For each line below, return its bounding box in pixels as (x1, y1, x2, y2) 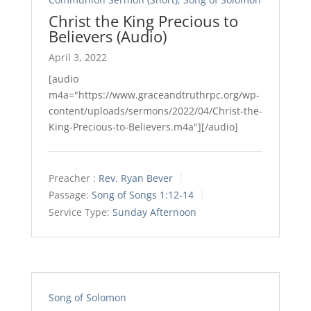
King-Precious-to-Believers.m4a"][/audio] (48, 119, 238, 133)
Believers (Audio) (48, 25, 167, 47)
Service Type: (48, 205, 110, 219)
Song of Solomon (48, 290, 126, 304)
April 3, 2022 (48, 50, 107, 64)
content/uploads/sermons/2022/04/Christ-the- (48, 103, 262, 117)
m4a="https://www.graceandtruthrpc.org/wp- (48, 87, 260, 101)
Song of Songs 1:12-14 (91, 188, 194, 201)
